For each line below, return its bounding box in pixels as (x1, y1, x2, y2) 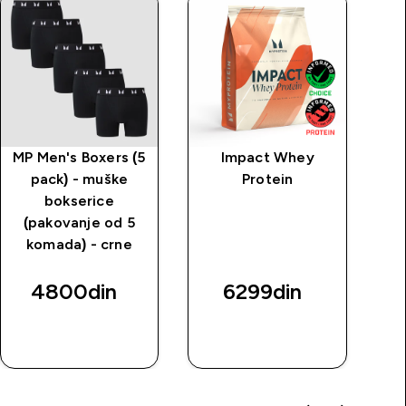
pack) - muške (30, 171, 129, 188)
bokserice (43, 193, 114, 209)
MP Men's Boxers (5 (13, 150, 146, 166)
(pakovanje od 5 (23, 215, 135, 231)
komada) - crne (25, 237, 132, 253)
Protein (241, 171, 294, 188)
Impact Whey (220, 150, 314, 166)
